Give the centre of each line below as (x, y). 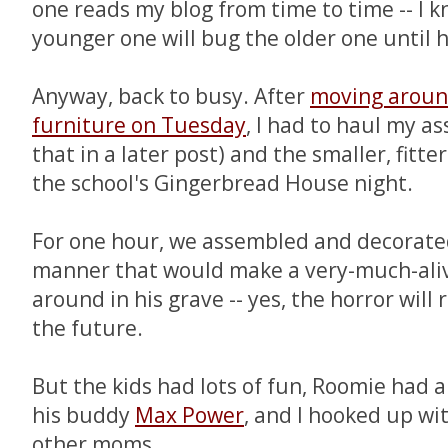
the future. (87, 328)
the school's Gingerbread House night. (222, 183)
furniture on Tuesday (139, 125)
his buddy (83, 415)
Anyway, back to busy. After (171, 96)
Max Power (189, 415)
